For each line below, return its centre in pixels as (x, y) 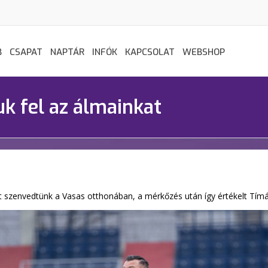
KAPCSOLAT (150, 52)
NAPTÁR (67, 52)
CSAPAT (26, 52)
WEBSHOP (204, 52)
